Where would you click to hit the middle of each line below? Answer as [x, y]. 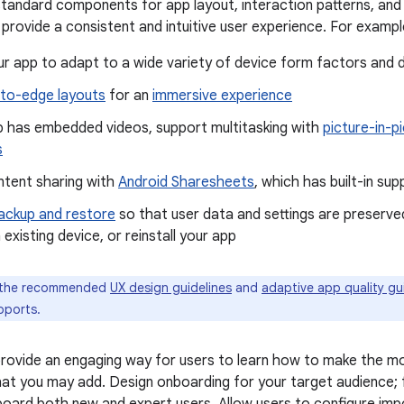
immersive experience [222, 96]
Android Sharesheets [186, 182]
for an [129, 96]
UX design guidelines [171, 288]
